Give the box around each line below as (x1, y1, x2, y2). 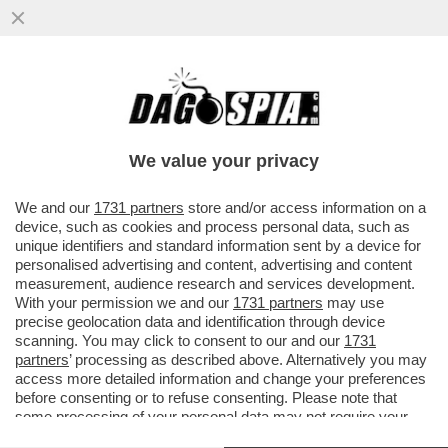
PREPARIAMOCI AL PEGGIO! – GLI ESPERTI (10, 89, 434, 112)
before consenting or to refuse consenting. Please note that (15, 389, 397, 406)
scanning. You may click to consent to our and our (15, 332, 344, 349)
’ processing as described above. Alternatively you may (69, 351, 427, 368)
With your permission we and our (15, 294, 233, 311)
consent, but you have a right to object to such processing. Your (15, 427, 428, 444)
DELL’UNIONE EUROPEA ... (10, 131, 269, 154)
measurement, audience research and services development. (15, 275, 415, 292)
